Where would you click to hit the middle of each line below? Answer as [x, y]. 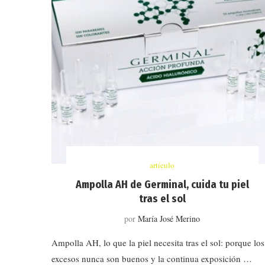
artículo [162, 165]
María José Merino [169, 218]
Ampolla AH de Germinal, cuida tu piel [162, 184]
